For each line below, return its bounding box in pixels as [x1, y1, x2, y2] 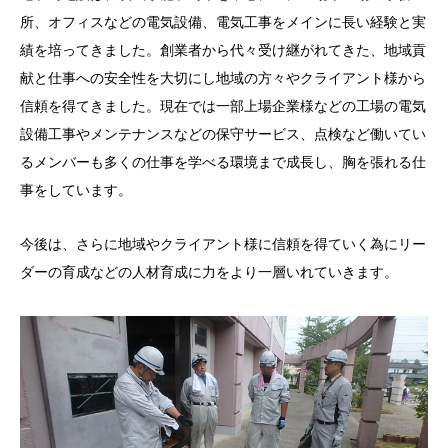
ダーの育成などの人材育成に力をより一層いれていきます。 [20, 262, 398, 281]
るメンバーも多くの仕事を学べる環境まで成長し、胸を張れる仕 [20, 152, 426, 171]
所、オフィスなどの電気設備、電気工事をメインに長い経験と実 [20, 12, 426, 31]
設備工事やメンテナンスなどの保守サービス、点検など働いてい [20, 124, 426, 143]
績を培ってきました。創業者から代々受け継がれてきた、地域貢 [20, 40, 426, 59]
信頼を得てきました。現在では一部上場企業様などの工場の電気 [20, 96, 426, 115]
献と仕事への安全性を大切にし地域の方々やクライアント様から [20, 68, 426, 87]
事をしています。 [20, 180, 132, 199]
